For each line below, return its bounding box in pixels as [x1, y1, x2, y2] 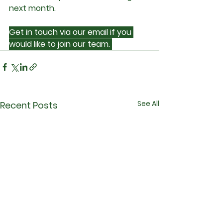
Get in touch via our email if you [9, 26, 133, 38]
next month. [9, 2, 56, 14]
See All [137, 98, 159, 109]
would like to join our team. [9, 38, 112, 50]
